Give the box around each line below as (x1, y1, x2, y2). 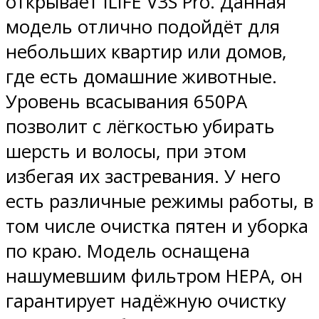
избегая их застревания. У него (6, 163, 281, 189)
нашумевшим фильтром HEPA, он (6, 263, 303, 288)
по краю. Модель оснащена (6, 238, 250, 263)
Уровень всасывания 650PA (6, 88, 247, 114)
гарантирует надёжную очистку (6, 288, 286, 313)
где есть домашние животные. (6, 63, 277, 89)
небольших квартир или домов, (6, 38, 287, 64)
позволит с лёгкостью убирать (6, 113, 275, 139)
